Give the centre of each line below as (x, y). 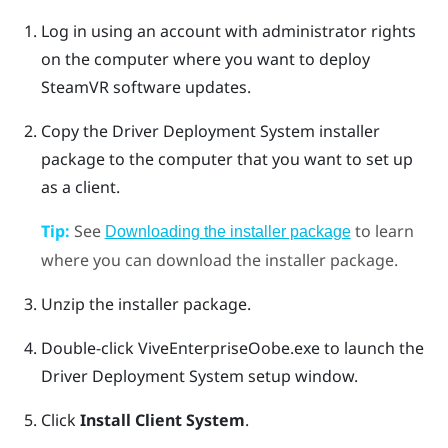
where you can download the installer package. (219, 259)
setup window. (300, 375)
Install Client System (162, 419)
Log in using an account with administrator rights (228, 30)
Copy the (76, 130)
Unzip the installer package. (145, 303)
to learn (382, 230)
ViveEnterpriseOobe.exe (228, 347)
